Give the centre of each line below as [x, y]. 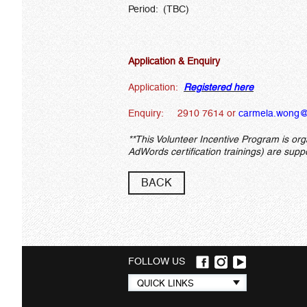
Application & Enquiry [174, 61]
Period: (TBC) [159, 9]
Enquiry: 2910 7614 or [183, 113]
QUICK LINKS [165, 283]
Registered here [219, 87]
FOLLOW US [161, 261]
